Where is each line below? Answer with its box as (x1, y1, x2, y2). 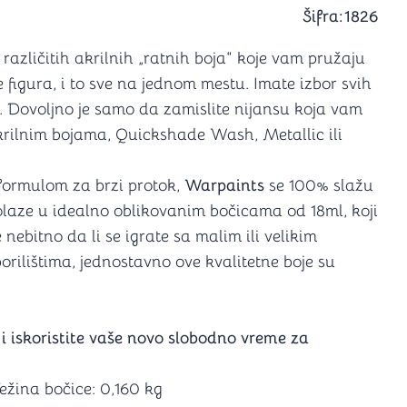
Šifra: (303, 6, 342, 26)
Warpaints (184, 175, 264, 195)
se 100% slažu (264, 175, 373, 195)
